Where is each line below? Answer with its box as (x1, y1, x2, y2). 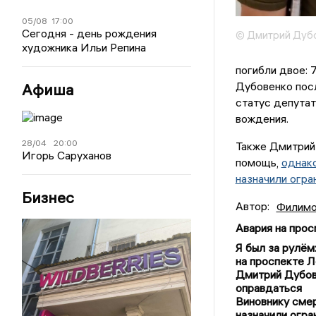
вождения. (235, 111, 288, 126)
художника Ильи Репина (22, 39, 147, 54)
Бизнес (22, 187, 75, 207)
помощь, (235, 155, 281, 170)
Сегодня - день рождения (22, 25, 157, 40)
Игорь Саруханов (22, 147, 112, 162)
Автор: (235, 199, 269, 214)
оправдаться (235, 281, 302, 296)
